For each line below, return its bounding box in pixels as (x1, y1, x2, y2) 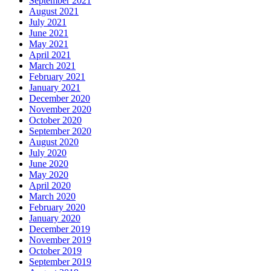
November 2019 (29, 234, 91, 245)
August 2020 (29, 136, 79, 147)
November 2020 (29, 103, 91, 114)
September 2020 (29, 125, 91, 136)
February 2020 (29, 201, 85, 212)
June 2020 (29, 158, 68, 169)
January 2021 (29, 82, 80, 93)
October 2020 (29, 114, 82, 125)
